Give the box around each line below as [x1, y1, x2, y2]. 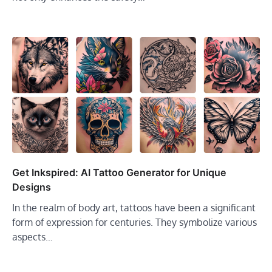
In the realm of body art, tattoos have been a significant [12, 202, 256, 214]
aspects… [12, 231, 53, 243]
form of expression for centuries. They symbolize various [12, 216, 257, 229]
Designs [12, 181, 51, 194]
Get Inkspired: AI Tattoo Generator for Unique [12, 166, 226, 179]
